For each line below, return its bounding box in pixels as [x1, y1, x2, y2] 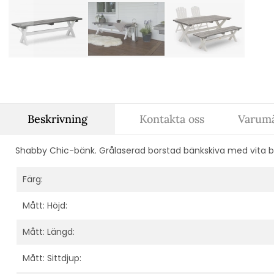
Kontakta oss [139, 111, 205, 126]
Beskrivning [27, 111, 87, 126]
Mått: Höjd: [23, 199, 67, 212]
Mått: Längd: [23, 225, 75, 238]
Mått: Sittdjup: [23, 251, 81, 264]
